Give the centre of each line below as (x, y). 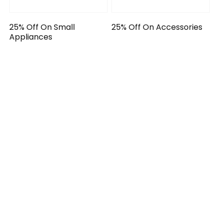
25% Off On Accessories (157, 27)
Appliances (31, 37)
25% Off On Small (42, 27)
